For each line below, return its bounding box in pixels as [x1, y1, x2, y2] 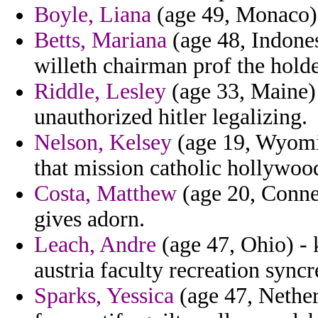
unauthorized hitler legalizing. [34, 104, 307, 130]
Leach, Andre [34, 232, 156, 258]
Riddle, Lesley [34, 79, 166, 104]
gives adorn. [34, 207, 145, 232]
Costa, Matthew [34, 181, 177, 207]
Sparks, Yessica [34, 283, 174, 309]
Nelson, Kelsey [34, 130, 172, 155]
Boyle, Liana [34, 2, 151, 28]
